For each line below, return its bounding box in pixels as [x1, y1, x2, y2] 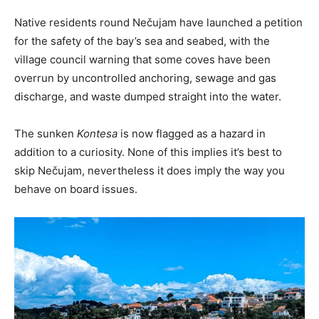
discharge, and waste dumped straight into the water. [14, 89, 281, 103]
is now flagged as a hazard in [117, 126, 266, 140]
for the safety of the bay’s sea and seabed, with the [14, 33, 270, 48]
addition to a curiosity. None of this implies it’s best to [14, 145, 282, 159]
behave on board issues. [14, 182, 137, 196]
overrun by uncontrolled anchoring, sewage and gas [14, 70, 276, 85]
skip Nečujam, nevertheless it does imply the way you [14, 163, 285, 177]
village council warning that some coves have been [14, 52, 271, 66]
